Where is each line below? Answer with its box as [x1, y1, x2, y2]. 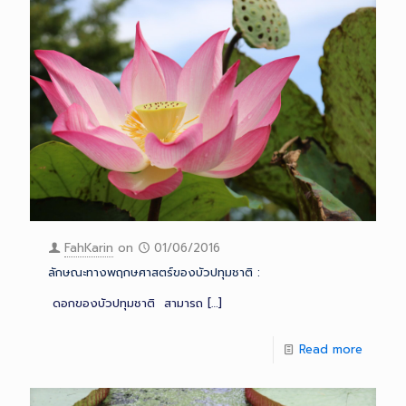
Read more [299, 340, 362, 358]
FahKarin [64, 238, 113, 256]
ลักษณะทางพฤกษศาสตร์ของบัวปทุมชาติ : [48, 263, 260, 281]
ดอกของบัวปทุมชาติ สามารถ [48, 294, 203, 312]
